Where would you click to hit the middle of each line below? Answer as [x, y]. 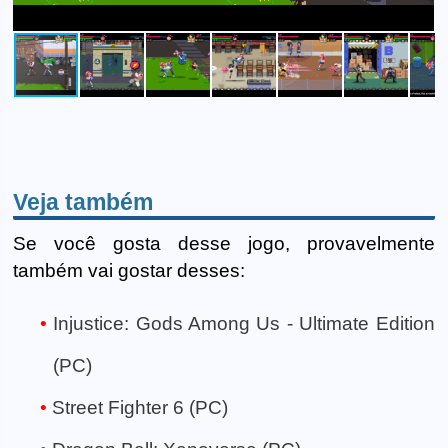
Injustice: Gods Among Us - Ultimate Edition [244, 324]
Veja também [83, 201]
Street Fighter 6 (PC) [140, 408]
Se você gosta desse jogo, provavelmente [224, 243]
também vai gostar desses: [129, 270]
